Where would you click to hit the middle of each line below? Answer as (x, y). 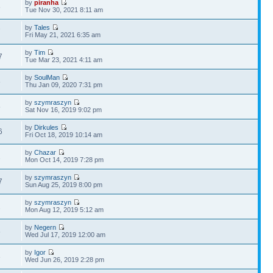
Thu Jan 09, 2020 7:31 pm (64, 85)
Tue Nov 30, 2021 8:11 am (64, 10)
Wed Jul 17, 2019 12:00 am (66, 235)
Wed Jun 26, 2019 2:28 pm (65, 260)
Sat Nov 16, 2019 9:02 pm (64, 110)
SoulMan (47, 77)
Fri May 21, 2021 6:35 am (63, 35)
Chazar (45, 152)
